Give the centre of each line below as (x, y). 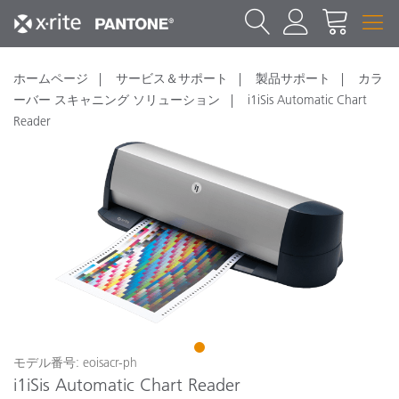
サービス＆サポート (172, 78)
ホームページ (51, 78)
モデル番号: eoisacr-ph (75, 362)
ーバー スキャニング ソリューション (117, 100)
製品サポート (293, 78)
